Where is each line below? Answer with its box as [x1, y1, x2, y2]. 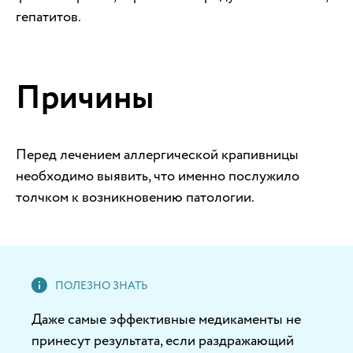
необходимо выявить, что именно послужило [16, 165, 299, 186]
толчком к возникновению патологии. [16, 187, 255, 207]
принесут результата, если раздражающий [32, 330, 294, 351]
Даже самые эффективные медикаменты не [32, 309, 301, 329]
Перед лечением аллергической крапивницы [16, 144, 299, 165]
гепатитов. [16, 6, 81, 27]
